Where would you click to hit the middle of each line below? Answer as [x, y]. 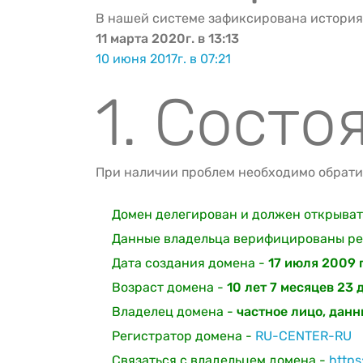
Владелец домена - [174, 312]
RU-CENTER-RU [303, 336]
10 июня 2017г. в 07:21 [163, 59]
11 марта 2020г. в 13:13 [167, 38]
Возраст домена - [169, 287]
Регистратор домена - [184, 336]
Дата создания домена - [190, 263]
